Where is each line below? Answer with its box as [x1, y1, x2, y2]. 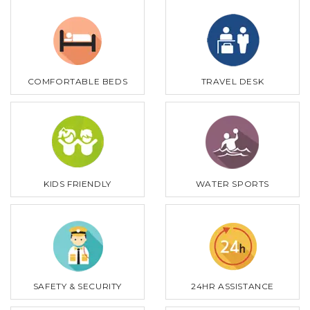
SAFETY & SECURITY [33, 280, 122, 291]
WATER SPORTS [195, 178, 270, 189]
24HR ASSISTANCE [191, 280, 274, 291]
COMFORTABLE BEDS [27, 75, 128, 86]
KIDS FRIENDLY [44, 178, 111, 189]
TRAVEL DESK [201, 75, 264, 86]
